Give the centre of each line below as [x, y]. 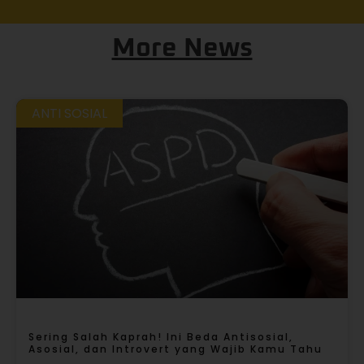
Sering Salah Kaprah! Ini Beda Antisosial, [161, 336]
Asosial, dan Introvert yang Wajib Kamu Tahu [175, 349]
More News [182, 48]
